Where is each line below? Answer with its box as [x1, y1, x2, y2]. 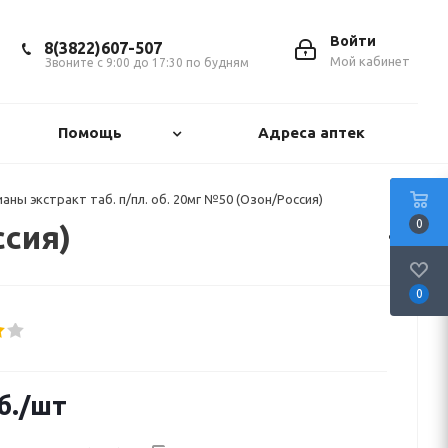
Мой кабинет [330, 54, 410, 68]
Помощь [58, 124, 122, 141]
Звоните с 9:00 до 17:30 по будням [45, 56, 249, 69]
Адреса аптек [257, 124, 365, 141]
